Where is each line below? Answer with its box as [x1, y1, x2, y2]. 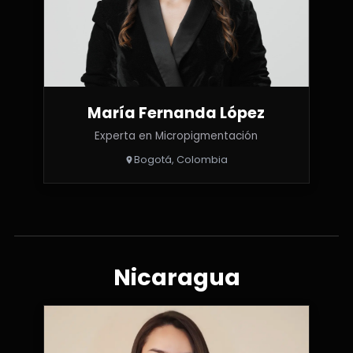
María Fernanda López [87, 102, 266, 124]
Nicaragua [113, 262, 240, 294]
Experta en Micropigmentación [95, 128, 258, 144]
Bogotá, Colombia [134, 153, 229, 167]
